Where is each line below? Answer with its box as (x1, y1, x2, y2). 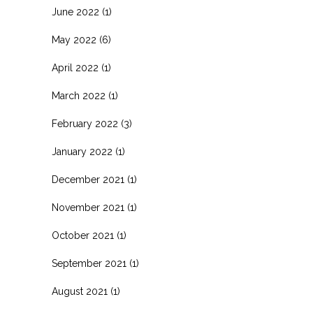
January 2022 (52, 146, 112, 158)
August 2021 (52, 286, 108, 298)
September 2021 (52, 258, 126, 270)
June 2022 (52, 6, 99, 18)
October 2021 (52, 230, 114, 242)
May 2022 (52, 34, 96, 46)
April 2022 (52, 62, 99, 74)
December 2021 (52, 174, 124, 186)
